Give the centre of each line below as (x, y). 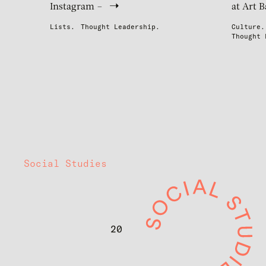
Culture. (248, 27)
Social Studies (65, 164)
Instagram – (76, 7)
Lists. (62, 27)
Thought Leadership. (120, 27)
